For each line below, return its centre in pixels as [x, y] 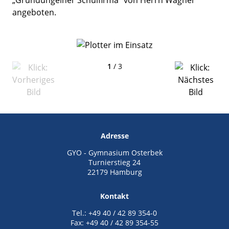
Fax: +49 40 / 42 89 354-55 [114, 222]
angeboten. [34, 12]
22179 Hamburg [114, 172]
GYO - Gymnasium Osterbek [114, 152]
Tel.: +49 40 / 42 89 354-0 [114, 213]
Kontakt [114, 196]
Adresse [114, 135]
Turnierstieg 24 [114, 162]
